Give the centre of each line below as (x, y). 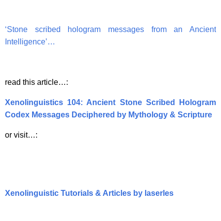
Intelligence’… (30, 41)
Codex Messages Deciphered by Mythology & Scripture (109, 114)
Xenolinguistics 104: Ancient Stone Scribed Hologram (110, 102)
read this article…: (37, 82)
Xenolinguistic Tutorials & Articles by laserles (89, 193)
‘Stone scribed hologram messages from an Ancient (110, 29)
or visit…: (21, 135)
